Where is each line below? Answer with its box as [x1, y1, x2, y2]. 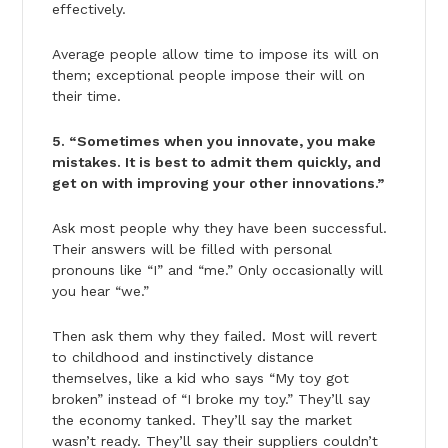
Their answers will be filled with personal [51, 240, 332, 257]
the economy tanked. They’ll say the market [51, 411, 352, 428]
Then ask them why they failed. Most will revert [51, 327, 377, 344]
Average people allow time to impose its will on [51, 45, 379, 62]
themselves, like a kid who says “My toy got [51, 369, 349, 386]
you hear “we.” [51, 282, 149, 299]
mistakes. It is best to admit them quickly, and [51, 153, 381, 170]
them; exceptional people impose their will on [51, 66, 365, 83]
